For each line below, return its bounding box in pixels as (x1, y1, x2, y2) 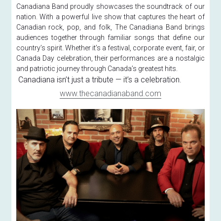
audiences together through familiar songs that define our (16, 33, 205, 41)
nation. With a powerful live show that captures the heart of (16, 12, 205, 21)
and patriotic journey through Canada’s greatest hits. (16, 64, 178, 73)
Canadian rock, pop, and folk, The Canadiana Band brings (16, 23, 205, 31)
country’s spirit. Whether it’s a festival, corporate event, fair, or (16, 43, 205, 52)
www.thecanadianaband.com (59, 88, 161, 98)
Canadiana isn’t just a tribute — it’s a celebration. (18, 74, 182, 84)
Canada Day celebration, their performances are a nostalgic (16, 54, 205, 62)
